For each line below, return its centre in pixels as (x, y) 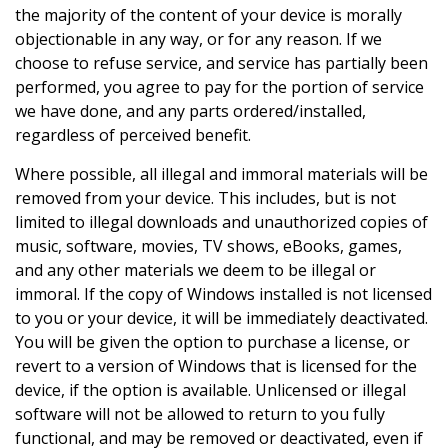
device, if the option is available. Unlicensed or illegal (210, 390)
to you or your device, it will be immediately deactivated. (221, 318)
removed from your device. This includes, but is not (205, 198)
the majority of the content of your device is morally (208, 15)
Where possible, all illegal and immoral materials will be (221, 174)
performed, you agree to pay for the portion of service (219, 87)
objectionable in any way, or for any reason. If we (198, 39)
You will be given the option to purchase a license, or (212, 342)
